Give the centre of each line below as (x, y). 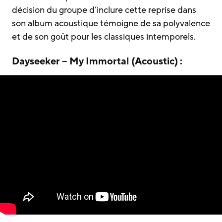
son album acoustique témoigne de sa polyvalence (111, 23)
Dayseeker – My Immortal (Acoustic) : (97, 61)
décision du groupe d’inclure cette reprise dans (104, 10)
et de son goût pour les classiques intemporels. (104, 36)
